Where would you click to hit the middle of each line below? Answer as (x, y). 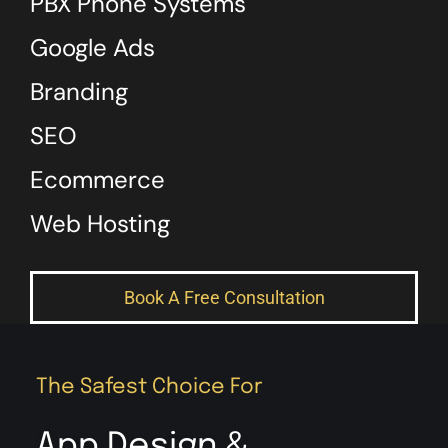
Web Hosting (99, 224)
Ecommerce (97, 180)
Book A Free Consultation (224, 298)
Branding (78, 92)
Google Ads (92, 48)
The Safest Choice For (148, 387)
